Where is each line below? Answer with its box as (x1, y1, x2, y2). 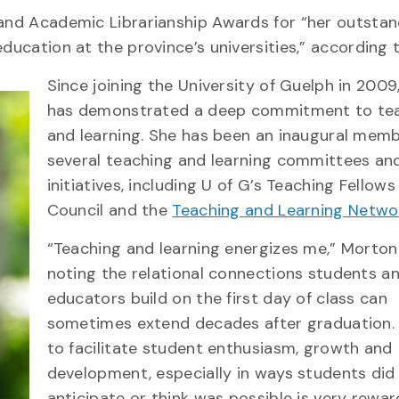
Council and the (46, 199, 173, 221)
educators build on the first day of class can (46, 288, 387, 309)
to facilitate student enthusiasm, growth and (46, 338, 393, 359)
